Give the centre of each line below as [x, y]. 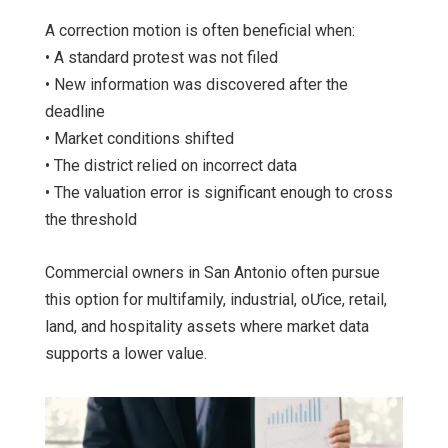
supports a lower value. [126, 354]
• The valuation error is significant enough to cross [219, 193]
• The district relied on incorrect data [171, 166]
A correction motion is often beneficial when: [200, 31]
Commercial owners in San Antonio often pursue [212, 273]
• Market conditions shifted [139, 139]
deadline [75, 112]
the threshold [91, 220]
